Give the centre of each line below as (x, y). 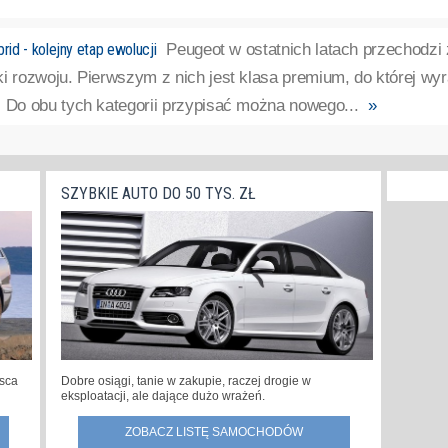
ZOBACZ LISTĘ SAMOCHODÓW (213, 431)
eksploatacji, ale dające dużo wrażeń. (163, 395)
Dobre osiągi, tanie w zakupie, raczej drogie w (186, 380)
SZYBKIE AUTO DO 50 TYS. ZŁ (158, 193)
